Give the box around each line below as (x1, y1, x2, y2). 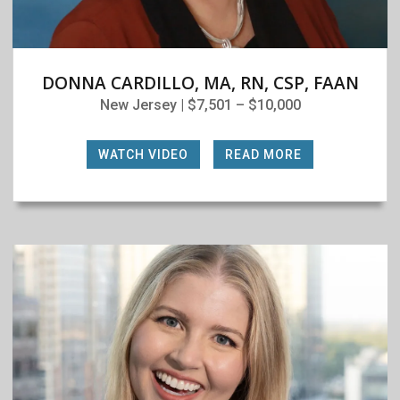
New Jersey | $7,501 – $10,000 (99, 96, 301, 113)
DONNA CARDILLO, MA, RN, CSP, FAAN (41, 71, 359, 95)
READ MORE (225, 146, 302, 162)
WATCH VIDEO (98, 146, 188, 162)
